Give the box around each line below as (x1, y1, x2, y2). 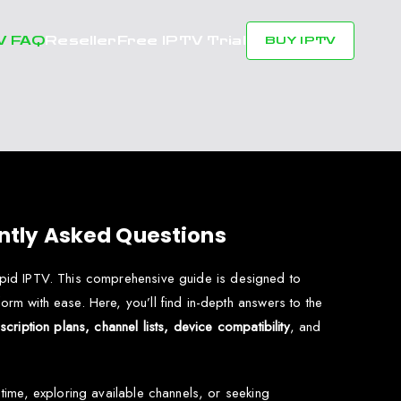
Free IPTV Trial (116, 33, 246, 48)
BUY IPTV (264, 34, 336, 47)
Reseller (45, 33, 117, 48)
